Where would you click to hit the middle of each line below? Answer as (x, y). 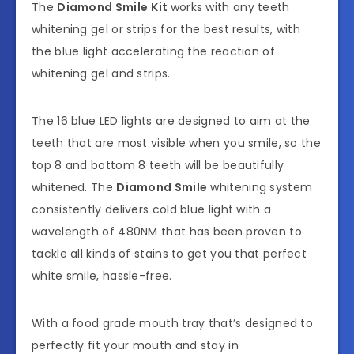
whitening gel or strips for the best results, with (166, 29)
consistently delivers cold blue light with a (152, 209)
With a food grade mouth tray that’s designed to (173, 323)
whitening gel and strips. (101, 73)
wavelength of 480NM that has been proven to (167, 231)
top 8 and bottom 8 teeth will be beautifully (158, 165)
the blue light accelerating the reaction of (153, 51)
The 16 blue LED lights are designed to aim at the (171, 121)
